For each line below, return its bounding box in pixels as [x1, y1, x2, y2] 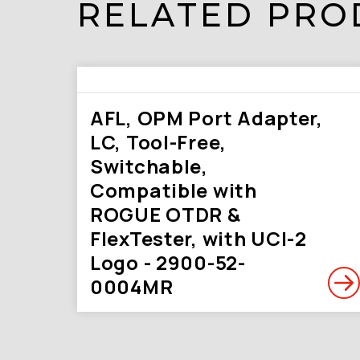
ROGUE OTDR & [90, 201, 241, 227]
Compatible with [90, 177, 257, 203]
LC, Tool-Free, [90, 129, 227, 155]
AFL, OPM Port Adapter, [90, 104, 323, 131]
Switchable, [90, 153, 208, 179]
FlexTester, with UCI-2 [90, 225, 307, 252]
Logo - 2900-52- [90, 249, 246, 276]
